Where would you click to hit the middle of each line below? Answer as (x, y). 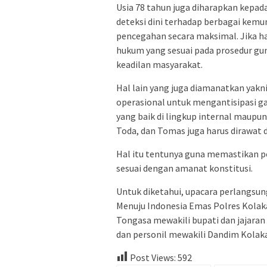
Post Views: (153, 258)
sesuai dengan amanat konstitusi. (184, 168)
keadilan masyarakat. (159, 65)
